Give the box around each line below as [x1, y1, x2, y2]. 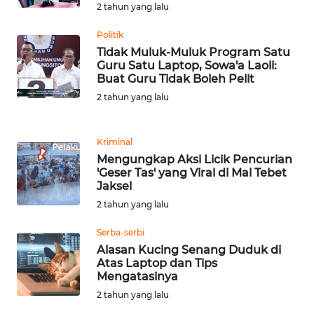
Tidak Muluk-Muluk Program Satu [97, 45, 290, 59]
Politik [97, 29, 123, 40]
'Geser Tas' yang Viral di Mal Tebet [97, 165, 287, 179]
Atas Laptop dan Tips [97, 256, 217, 270]
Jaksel [97, 179, 132, 193]
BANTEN [28, 20, 63, 32]
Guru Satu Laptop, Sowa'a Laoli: [97, 58, 277, 72]
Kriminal [97, 136, 132, 147]
